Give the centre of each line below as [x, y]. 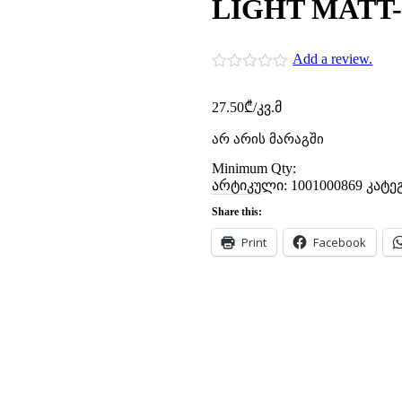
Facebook [340, 243]
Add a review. [333, 59]
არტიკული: [251, 186]
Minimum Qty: [254, 169]
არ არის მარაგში [268, 140]
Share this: [237, 212]
